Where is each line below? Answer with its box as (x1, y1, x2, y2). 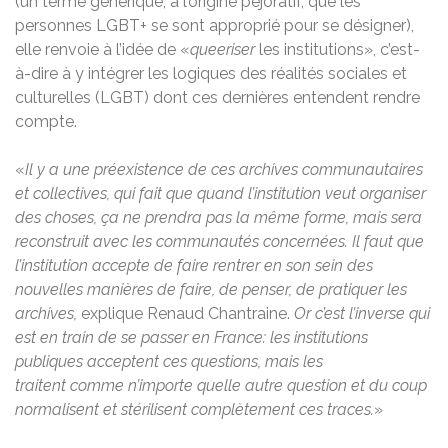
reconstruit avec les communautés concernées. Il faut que (15, 231, 424, 251)
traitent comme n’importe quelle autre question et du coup (15, 375, 427, 395)
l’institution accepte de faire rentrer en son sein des (15, 255, 373, 275)
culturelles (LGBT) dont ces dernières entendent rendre (15, 87, 420, 107)
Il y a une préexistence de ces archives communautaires (25, 159, 423, 179)
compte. (15, 111, 77, 131)
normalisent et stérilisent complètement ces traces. (15, 399, 374, 419)
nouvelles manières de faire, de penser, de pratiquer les (15, 279, 407, 299)
